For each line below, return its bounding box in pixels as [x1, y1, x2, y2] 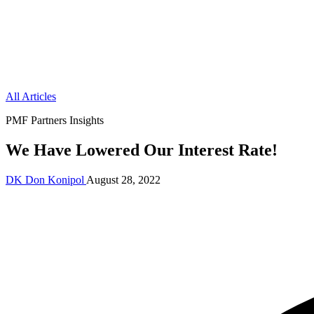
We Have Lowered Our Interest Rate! [6, 140, 278, 159]
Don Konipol [25, 173, 84, 186]
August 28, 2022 [86, 173, 161, 186]
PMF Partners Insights [6, 114, 104, 126]
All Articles [6, 90, 56, 102]
